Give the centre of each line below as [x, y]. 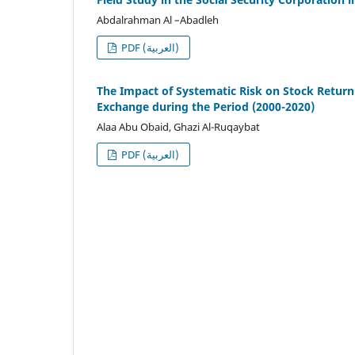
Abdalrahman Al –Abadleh [158, 19]
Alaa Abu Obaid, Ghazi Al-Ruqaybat [178, 126]
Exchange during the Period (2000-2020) [206, 106]
